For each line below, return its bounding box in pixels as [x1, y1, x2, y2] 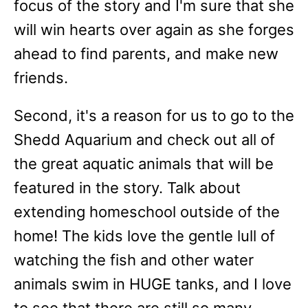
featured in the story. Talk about [14, 179, 241, 197]
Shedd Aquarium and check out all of [14, 131, 275, 148]
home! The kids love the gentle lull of [14, 227, 275, 245]
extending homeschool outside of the [14, 203, 280, 221]
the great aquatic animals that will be [14, 155, 274, 173]
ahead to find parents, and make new [14, 45, 278, 63]
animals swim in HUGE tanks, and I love [14, 275, 291, 293]
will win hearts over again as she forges [14, 21, 294, 38]
